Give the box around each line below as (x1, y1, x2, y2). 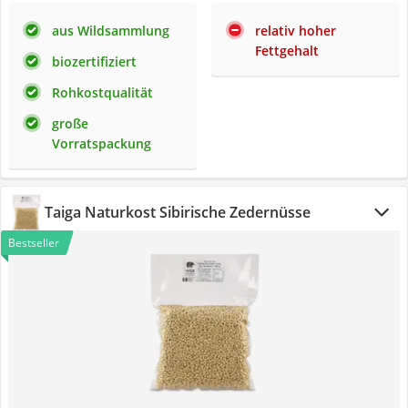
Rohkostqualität (52, 84, 153, 101)
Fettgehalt (255, 42, 319, 59)
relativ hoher (255, 22, 336, 39)
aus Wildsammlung (52, 22, 169, 39)
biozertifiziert (52, 53, 137, 70)
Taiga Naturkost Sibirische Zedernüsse (45, 202, 311, 222)
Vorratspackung (52, 135, 151, 152)
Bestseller (8, 235, 59, 250)
